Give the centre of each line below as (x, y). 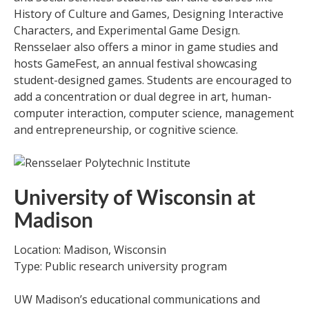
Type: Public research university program (120, 266)
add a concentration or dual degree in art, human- (143, 97)
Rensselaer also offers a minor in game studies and (146, 47)
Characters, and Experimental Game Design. (127, 30)
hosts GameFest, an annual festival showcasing (136, 63)
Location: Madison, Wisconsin (90, 250)
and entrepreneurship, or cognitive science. (126, 130)
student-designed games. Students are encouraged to (153, 80)
